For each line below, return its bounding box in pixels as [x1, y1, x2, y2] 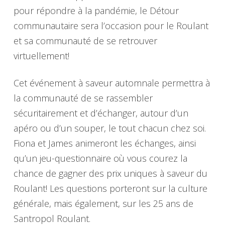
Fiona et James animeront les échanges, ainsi [13, 137, 196, 149]
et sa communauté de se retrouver [13, 35, 157, 47]
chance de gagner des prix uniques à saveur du [13, 167, 207, 179]
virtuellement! [13, 50, 69, 62]
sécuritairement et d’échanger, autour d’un [13, 106, 188, 119]
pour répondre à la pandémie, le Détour [13, 5, 179, 17]
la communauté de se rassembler [13, 91, 153, 104]
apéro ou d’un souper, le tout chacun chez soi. [13, 122, 206, 134]
